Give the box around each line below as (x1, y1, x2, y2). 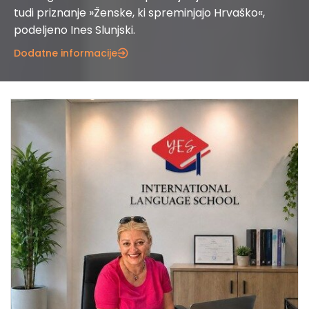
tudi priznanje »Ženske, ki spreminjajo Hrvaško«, (14, 5, 265, 21)
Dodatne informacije (14, 46, 117, 61)
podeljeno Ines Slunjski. (14, 22, 135, 39)
